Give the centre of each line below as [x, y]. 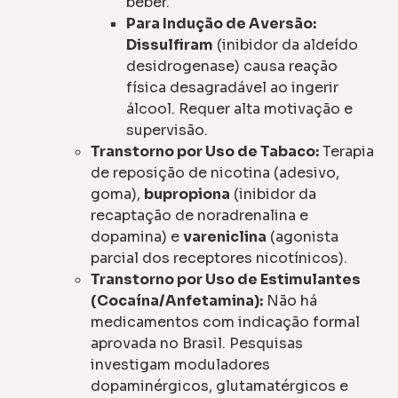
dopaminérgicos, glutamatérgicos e [220, 386]
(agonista [303, 237]
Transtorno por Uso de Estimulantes [226, 280]
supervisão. [167, 131]
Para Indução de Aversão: [222, 24]
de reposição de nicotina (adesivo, [215, 173]
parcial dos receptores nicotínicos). [219, 259]
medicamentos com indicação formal [226, 322]
